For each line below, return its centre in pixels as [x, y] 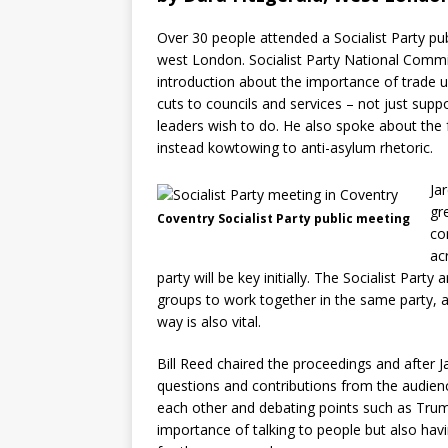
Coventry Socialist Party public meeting [283, 218]
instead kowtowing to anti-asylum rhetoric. [295, 147]
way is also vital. [209, 321]
